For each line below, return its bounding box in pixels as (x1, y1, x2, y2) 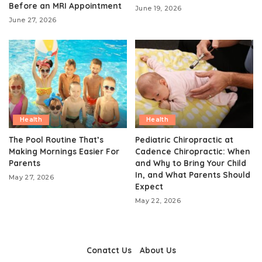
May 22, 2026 (135, 196, 181, 205)
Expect (135, 181, 163, 192)
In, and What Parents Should (135, 170, 250, 180)
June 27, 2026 (9, 15, 57, 24)
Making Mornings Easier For (9, 146, 119, 157)
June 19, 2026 (135, 4, 182, 12)
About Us (139, 245, 176, 256)
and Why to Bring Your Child (135, 158, 246, 168)
